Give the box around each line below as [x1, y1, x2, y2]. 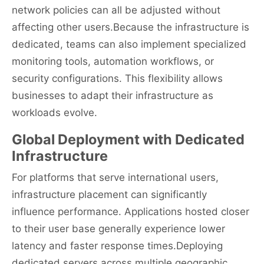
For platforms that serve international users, [12, 171, 219, 184]
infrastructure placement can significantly [12, 189, 207, 201]
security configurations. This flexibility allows [12, 72, 223, 85]
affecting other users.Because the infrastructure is [12, 21, 249, 34]
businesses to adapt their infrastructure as [12, 90, 213, 102]
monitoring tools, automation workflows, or [12, 55, 214, 68]
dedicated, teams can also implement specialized [12, 38, 246, 51]
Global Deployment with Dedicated [12, 131, 245, 148]
